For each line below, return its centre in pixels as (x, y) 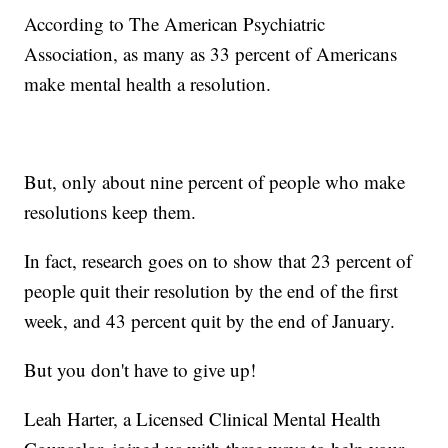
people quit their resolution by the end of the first (211, 291)
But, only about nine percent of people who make (215, 182)
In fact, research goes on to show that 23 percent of (218, 261)
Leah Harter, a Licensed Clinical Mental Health (203, 419)
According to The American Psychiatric (175, 24)
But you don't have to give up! (140, 370)
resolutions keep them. (110, 212)
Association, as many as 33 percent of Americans (211, 54)
